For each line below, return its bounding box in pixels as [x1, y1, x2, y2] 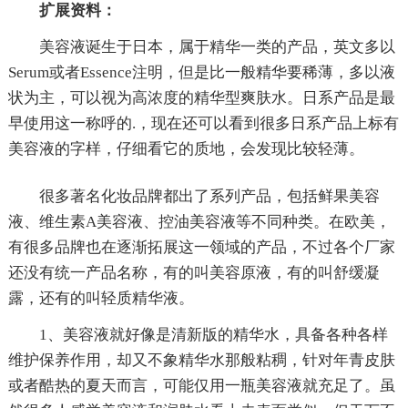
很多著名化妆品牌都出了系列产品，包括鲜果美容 [38, 187, 380, 205]
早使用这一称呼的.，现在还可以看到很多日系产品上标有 [7, 114, 399, 132]
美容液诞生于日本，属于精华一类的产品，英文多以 [38, 37, 395, 56]
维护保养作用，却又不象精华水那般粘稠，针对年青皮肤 [7, 351, 395, 369]
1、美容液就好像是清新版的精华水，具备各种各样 [38, 325, 388, 343]
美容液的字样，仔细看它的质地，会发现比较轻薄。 [7, 139, 364, 158]
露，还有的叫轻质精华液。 [7, 289, 194, 307]
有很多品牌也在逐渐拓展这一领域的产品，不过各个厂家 [7, 238, 395, 256]
